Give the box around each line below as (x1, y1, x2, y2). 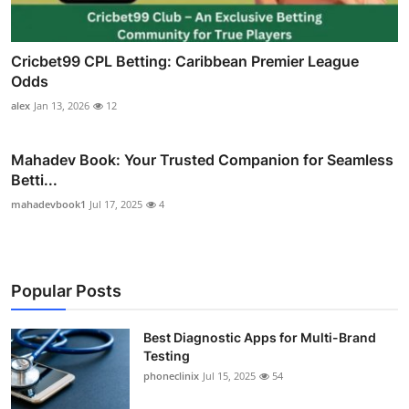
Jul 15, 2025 (203, 369, 256, 383)
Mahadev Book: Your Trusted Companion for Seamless (11, 151, 393, 170)
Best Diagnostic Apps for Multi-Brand (143, 330, 376, 346)
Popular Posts (11, 281, 121, 301)
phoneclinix (143, 369, 199, 383)
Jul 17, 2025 (89, 197, 142, 212)
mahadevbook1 (11, 197, 86, 212)
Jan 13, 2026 (34, 99, 89, 113)
